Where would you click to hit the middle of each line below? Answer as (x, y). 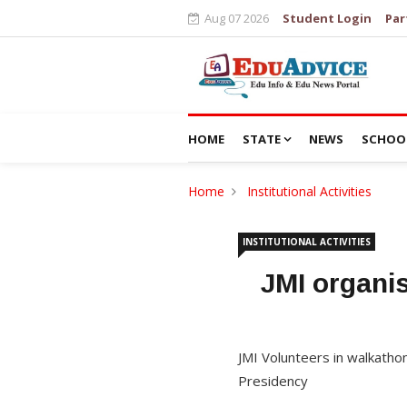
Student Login (327, 18)
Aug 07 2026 (237, 18)
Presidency (273, 380)
